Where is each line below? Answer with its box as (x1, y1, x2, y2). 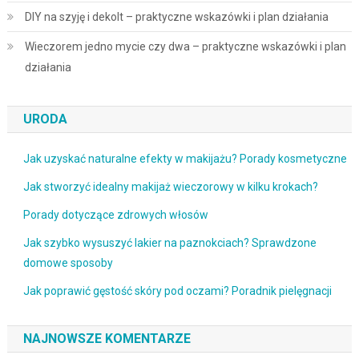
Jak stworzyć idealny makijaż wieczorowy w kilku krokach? (22, 180, 318, 193)
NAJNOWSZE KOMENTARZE (22, 331, 191, 346)
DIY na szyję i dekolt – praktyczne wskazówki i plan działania (24, 10, 329, 23)
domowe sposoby (22, 256, 113, 269)
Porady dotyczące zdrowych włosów (22, 208, 208, 221)
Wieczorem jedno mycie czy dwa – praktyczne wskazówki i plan (24, 40, 346, 53)
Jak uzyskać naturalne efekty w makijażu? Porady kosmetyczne (22, 152, 347, 165)
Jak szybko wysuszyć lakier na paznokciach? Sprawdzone (22, 236, 317, 249)
